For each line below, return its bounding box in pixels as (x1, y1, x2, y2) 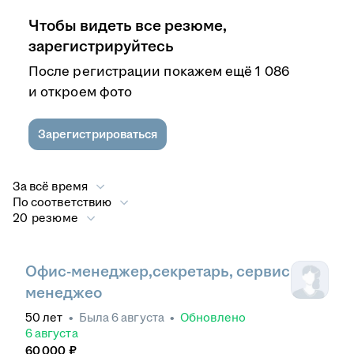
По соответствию (13, 195, 112, 209)
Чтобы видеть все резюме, (28, 17, 227, 34)
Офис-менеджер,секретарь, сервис (25, 263, 290, 281)
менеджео (25, 284, 102, 302)
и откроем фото (28, 85, 133, 100)
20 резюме (13, 211, 78, 224)
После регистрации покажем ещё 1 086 (28, 64, 289, 79)
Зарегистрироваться (38, 127, 158, 141)
